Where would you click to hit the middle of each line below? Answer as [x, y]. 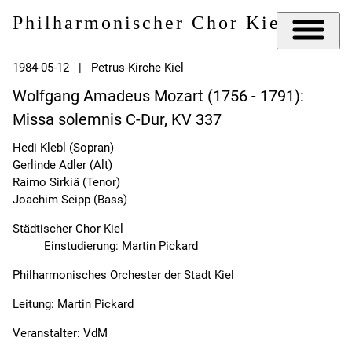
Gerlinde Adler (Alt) [62, 165]
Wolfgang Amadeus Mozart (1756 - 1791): [158, 96]
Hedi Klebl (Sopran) [63, 148]
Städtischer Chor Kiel [68, 229]
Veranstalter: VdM [60, 334]
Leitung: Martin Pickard [73, 304]
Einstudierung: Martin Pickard [121, 246]
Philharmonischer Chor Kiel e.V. [173, 23]
